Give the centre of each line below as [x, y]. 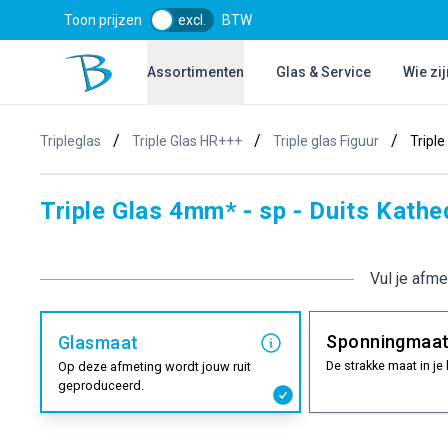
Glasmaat [98, 342]
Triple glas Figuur [326, 141]
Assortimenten [196, 72]
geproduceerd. [101, 385]
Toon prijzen [103, 20]
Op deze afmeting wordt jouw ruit [154, 366]
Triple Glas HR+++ [187, 141]
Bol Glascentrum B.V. [134, 62]
